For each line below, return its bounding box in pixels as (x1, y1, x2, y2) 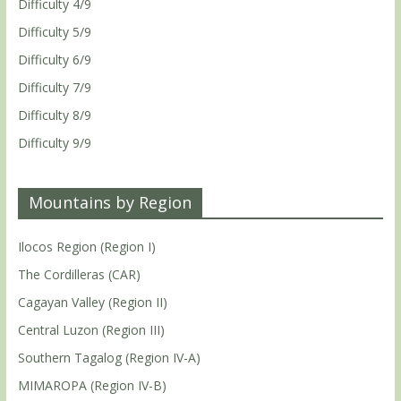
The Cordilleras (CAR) (17, 265, 141, 283)
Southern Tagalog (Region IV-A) (17, 348, 200, 366)
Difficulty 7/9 (17, 78, 91, 96)
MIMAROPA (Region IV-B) (17, 376, 166, 394)
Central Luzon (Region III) (17, 320, 165, 338)
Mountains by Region (28, 191, 192, 213)
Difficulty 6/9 (17, 50, 91, 68)
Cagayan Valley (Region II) (17, 293, 167, 311)
